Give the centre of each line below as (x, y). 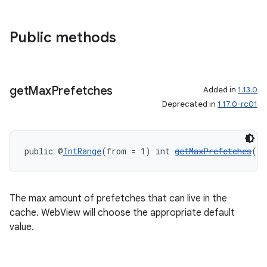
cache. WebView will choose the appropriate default (122, 213)
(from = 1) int (138, 151)
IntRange (82, 151)
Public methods (63, 38)
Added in (221, 90)
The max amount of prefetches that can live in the (118, 198)
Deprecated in (190, 104)
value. (22, 227)
